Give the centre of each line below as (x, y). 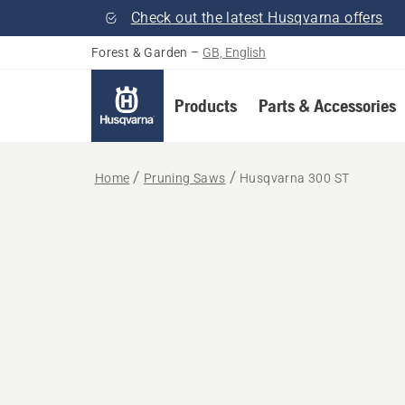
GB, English (235, 52)
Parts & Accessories (327, 105)
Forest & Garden (139, 52)
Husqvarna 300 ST (295, 178)
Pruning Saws (184, 178)
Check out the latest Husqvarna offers (257, 18)
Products (205, 105)
